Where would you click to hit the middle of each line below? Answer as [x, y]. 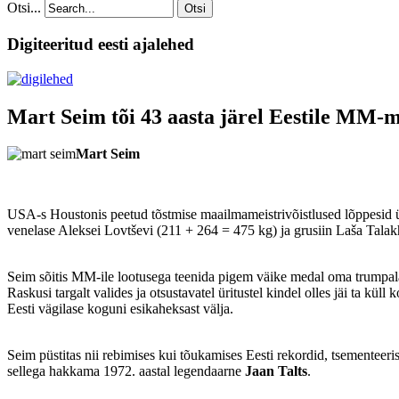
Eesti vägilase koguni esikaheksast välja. [120, 309]
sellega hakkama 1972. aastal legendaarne [126, 371]
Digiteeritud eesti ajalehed [101, 44]
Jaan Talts [276, 371]
